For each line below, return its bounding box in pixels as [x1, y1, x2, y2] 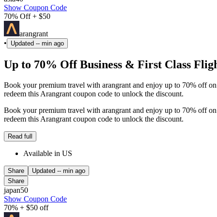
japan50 [4, 186, 28, 195]
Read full [8, 133, 32, 140]
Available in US [23, 149, 72, 158]
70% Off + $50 [4, 12, 50, 21]
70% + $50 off [4, 203, 48, 212]
